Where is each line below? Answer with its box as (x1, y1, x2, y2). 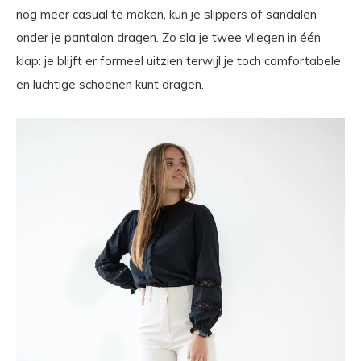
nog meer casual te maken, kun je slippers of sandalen (16, 6, 317, 23)
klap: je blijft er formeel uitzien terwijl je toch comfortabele (16, 53, 341, 69)
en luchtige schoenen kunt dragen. (16, 77, 204, 93)
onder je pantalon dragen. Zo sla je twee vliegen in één (16, 30, 321, 46)
